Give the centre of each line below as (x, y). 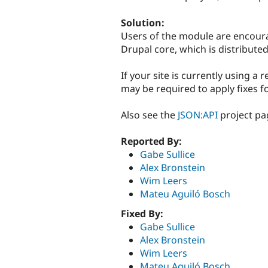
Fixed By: (143, 214)
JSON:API (198, 115)
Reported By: (153, 141)
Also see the (149, 115)
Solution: (144, 22)
